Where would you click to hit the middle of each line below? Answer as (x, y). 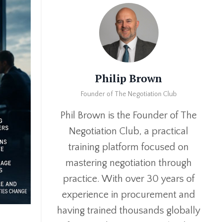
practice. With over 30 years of (129, 179)
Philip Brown (129, 79)
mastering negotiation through (129, 163)
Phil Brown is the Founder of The (129, 116)
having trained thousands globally (129, 211)
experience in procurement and (129, 195)
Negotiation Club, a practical (129, 132)
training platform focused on (129, 147)
